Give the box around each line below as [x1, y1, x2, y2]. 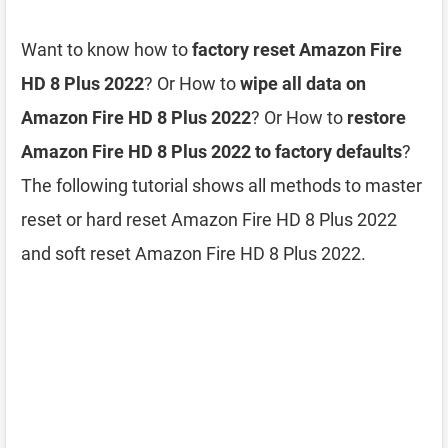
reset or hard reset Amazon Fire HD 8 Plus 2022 [21, 209, 397, 230]
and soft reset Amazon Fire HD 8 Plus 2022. [21, 243, 366, 264]
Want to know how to [21, 39, 192, 60]
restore [347, 107, 406, 128]
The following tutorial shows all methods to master [21, 175, 422, 196]
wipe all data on [240, 73, 366, 94]
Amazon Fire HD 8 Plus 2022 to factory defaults [21, 141, 402, 162]
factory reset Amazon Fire [192, 39, 402, 60]
